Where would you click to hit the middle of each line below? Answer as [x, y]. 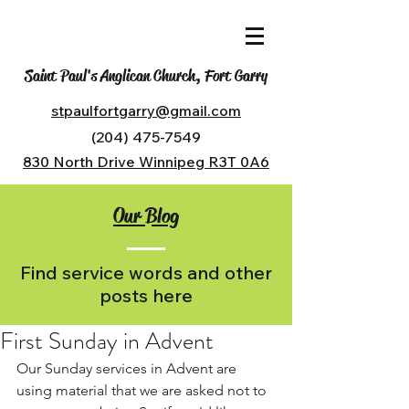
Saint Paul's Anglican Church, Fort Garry [146, 76]
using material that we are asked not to [143, 390]
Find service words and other [146, 273]
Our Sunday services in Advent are [128, 368]
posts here [146, 295]
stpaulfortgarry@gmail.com [146, 110]
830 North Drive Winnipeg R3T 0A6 [146, 162]
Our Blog [146, 216]
